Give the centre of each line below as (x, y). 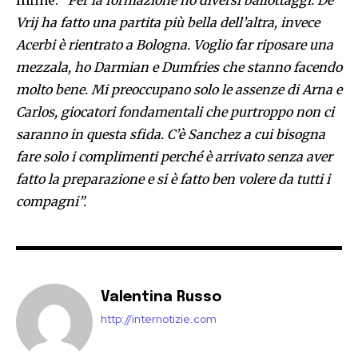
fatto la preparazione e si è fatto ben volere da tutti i (173, 179)
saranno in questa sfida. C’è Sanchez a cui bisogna (171, 135)
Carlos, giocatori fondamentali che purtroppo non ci (175, 112)
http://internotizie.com (159, 319)
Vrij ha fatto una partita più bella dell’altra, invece (168, 23)
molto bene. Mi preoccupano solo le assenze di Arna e (179, 90)
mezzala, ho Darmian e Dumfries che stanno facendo (179, 68)
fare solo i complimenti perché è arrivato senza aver (174, 157)
